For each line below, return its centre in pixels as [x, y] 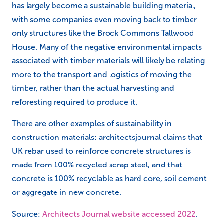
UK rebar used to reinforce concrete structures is [101, 151]
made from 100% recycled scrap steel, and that [97, 165]
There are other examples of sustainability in [92, 123]
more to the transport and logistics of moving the [102, 74]
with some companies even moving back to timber [104, 19]
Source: [27, 214]
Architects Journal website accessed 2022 [119, 214]
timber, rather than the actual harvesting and [93, 88]
